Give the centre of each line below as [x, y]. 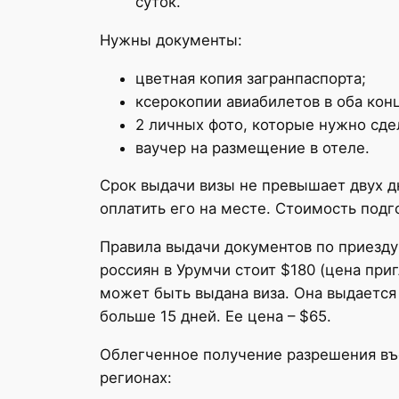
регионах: [136, 378]
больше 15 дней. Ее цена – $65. [216, 317]
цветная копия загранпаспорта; [251, 78]
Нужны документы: [171, 40]
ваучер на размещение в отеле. [252, 147]
